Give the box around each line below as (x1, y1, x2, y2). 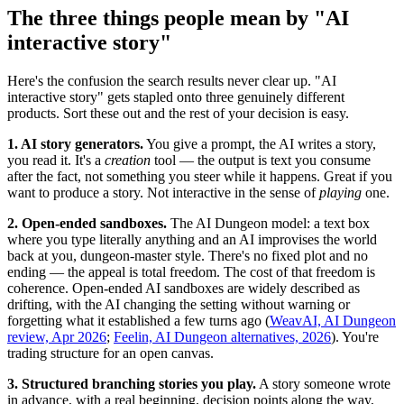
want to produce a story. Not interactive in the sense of (7, 185, 319, 201)
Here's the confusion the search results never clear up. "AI (7, 73, 336, 89)
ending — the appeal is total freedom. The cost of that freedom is (7, 264, 375, 280)
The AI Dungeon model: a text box (167, 216, 370, 232)
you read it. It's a (7, 152, 105, 169)
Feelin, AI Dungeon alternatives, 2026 (114, 329, 331, 345)
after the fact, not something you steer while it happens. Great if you (7, 169, 392, 185)
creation (105, 152, 151, 169)
